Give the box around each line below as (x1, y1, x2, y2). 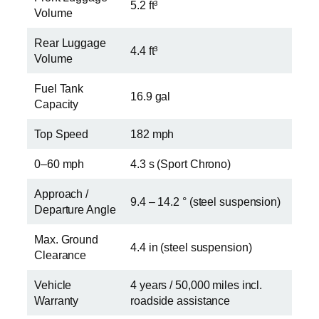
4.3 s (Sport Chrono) (130, 157, 231, 171)
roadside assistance (130, 294, 231, 308)
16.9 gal (130, 90, 171, 103)
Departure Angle (34, 203, 116, 216)
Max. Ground (34, 233, 98, 246)
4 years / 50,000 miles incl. (130, 278, 263, 292)
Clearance (34, 249, 87, 262)
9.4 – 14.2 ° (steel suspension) (130, 195, 281, 209)
